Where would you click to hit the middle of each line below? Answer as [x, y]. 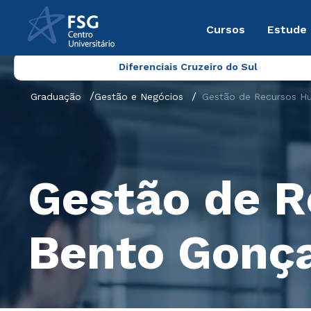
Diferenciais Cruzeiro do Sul [188, 67]
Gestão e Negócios [139, 96]
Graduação [56, 96]
